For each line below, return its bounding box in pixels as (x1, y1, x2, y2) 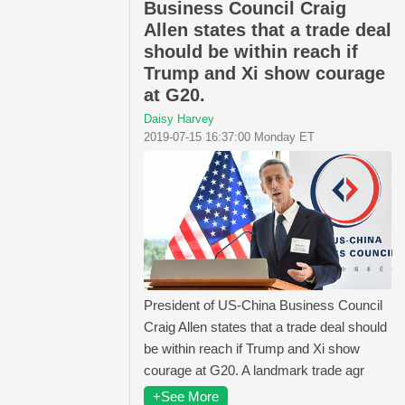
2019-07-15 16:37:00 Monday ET (144, 130, 315, 144)
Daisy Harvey (144, 112, 214, 126)
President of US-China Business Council (144, 297, 382, 313)
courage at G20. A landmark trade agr (144, 362, 364, 378)
